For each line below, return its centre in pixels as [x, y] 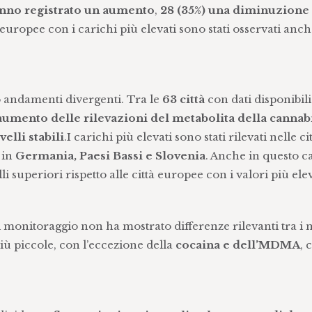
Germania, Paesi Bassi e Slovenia [110, 156]
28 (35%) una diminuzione [234, 10]
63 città [183, 99]
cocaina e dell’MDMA [237, 245]
